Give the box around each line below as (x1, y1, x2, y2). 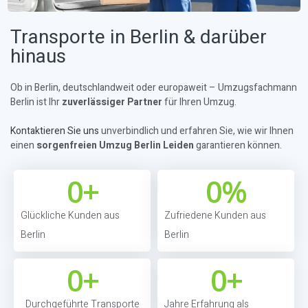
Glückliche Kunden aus (21, 208, 120, 223)
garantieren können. (194, 137, 282, 153)
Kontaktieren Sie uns (10, 123, 99, 138)
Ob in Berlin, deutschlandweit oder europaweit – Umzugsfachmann (10, 80, 297, 95)
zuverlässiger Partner (62, 94, 162, 109)
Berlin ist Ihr (10, 94, 62, 109)
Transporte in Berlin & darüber (10, 23, 267, 52)
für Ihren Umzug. (162, 94, 236, 109)
